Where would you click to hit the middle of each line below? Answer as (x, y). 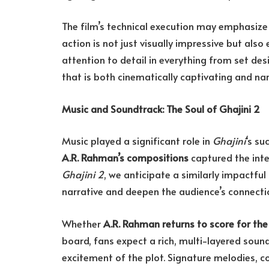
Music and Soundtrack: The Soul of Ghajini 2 (161, 109)
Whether (83, 223)
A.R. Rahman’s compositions (125, 158)
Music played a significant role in (137, 141)
